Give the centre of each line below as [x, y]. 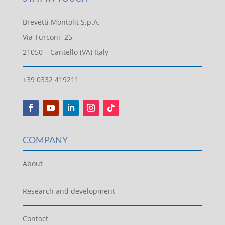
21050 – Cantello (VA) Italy [65, 52]
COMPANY [45, 139]
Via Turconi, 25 [47, 37]
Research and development [69, 191]
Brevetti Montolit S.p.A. [61, 22]
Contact [35, 218]
